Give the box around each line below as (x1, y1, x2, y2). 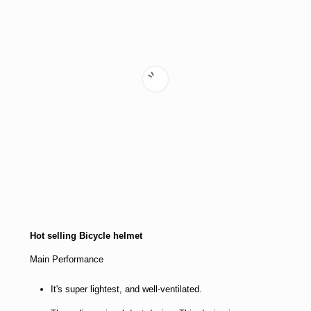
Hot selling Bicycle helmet (30, 230, 142, 241)
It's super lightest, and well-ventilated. (51, 284, 202, 294)
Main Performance (30, 254, 103, 264)
